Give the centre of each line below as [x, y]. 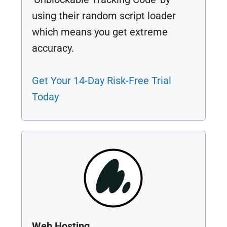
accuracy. [53, 48]
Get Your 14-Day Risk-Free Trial [102, 81]
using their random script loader [104, 16]
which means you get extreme [100, 32]
